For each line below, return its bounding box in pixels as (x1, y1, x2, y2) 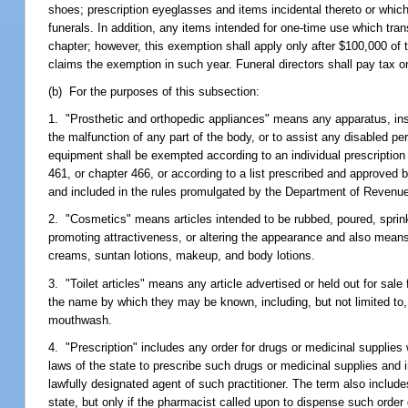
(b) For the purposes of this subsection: (48, 84, 260, 98)
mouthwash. (48, 312, 113, 327)
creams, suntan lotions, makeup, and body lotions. (48, 249, 316, 263)
